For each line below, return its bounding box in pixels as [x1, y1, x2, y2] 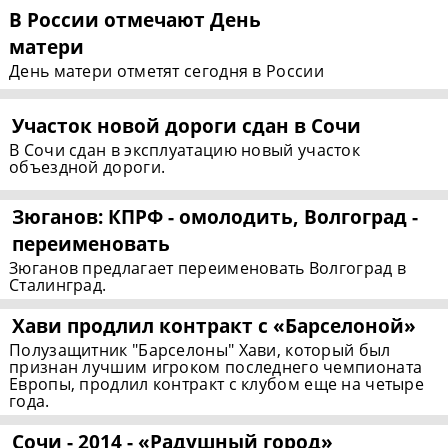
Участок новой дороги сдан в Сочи [12, 111, 362, 139]
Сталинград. [9, 274, 107, 297]
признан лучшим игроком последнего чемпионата [9, 356, 423, 379]
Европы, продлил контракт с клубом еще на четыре [9, 373, 425, 396]
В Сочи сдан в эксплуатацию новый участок [9, 138, 360, 161]
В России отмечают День [9, 5, 262, 33]
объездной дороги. [9, 155, 166, 178]
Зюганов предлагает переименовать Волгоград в [9, 257, 407, 280]
